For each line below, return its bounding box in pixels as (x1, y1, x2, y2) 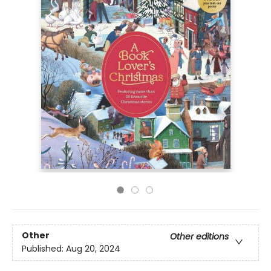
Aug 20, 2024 (66, 243, 120, 255)
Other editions (170, 230, 229, 243)
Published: (22, 243, 66, 255)
